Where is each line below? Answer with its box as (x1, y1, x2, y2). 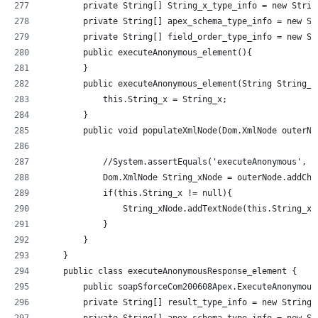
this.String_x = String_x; (43, 94, 227, 104)
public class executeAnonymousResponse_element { (43, 265, 297, 276)
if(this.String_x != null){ (43, 187, 232, 198)
